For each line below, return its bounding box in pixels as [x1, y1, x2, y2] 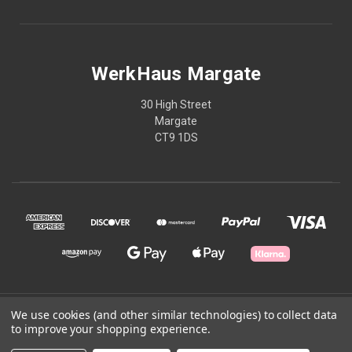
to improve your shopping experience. [11, 321, 211, 336]
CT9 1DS [154, 130, 198, 144]
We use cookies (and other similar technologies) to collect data [11, 307, 337, 322]
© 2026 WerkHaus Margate [108, 306, 244, 320]
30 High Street [141, 97, 211, 111]
